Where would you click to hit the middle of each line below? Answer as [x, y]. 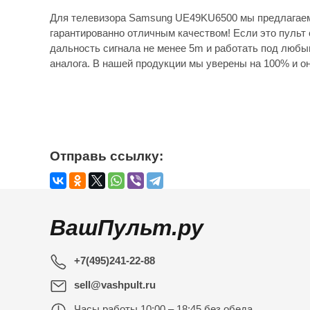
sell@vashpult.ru [115, 285]
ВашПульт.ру [127, 228]
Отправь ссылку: [107, 156]
